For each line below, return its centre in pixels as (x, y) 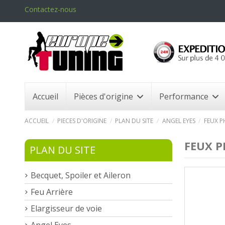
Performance (185, 96)
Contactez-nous (50, 9)
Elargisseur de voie (66, 208)
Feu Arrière (52, 192)
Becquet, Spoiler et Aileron (81, 175)
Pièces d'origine (104, 96)
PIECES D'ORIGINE (82, 121)
